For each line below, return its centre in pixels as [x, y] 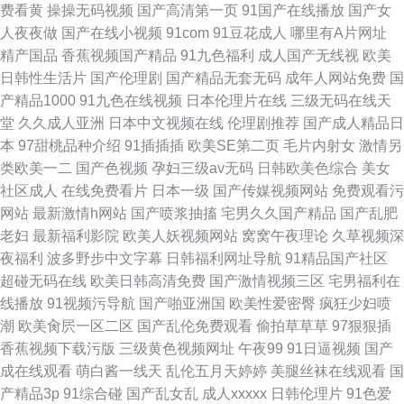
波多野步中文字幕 [105, 258]
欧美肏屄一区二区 [76, 326]
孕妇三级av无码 [202, 168]
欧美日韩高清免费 [148, 281]
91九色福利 [217, 55]
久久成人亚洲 [61, 123]
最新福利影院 [76, 236]
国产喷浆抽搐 [174, 213]
